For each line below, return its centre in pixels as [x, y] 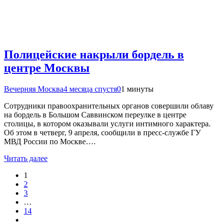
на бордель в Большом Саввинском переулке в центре [95, 114]
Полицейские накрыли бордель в [94, 54]
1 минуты [137, 89]
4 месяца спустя [90, 89]
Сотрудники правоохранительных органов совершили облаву [109, 106]
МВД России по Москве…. [50, 141]
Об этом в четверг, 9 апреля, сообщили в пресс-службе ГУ [102, 132]
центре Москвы [47, 68]
